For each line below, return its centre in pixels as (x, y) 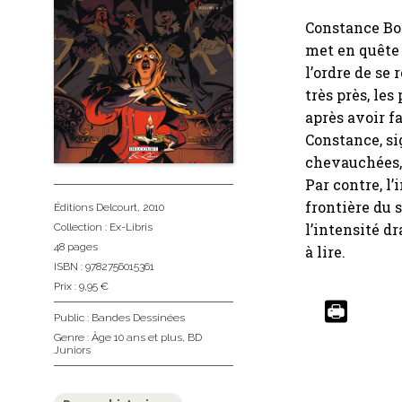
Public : (73, 317)
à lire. (328, 252)
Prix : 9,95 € (81, 286)
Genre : (73, 337)
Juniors (72, 350)
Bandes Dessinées (138, 317)
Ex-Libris (131, 227)
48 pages (76, 246)
